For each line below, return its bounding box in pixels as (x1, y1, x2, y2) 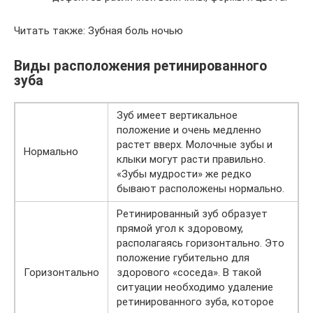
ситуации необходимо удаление (117, 281, 273, 293)
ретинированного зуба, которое (117, 296, 274, 308)
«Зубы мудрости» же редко (117, 168, 252, 180)
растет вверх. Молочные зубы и (117, 138, 272, 151)
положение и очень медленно (117, 124, 261, 136)
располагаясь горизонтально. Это (117, 237, 284, 249)
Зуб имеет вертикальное (117, 109, 238, 122)
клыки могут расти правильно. (117, 153, 265, 166)
